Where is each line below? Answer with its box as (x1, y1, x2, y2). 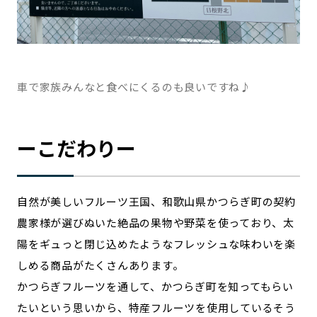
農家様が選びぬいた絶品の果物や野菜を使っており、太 (17, 215, 294, 230)
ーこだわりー (17, 134, 136, 162)
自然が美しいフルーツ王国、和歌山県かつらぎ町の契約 (17, 194, 296, 209)
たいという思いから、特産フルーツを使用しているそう (17, 300, 296, 315)
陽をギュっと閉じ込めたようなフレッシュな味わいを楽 (17, 236, 296, 251)
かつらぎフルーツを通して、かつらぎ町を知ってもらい (17, 279, 294, 294)
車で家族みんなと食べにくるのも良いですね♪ (17, 79, 251, 94)
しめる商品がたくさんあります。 (17, 258, 184, 272)
